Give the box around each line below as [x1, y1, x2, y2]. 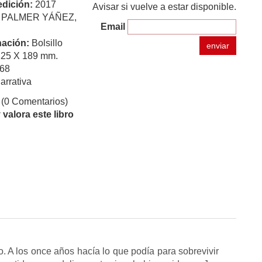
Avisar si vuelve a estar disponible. [92, 2, 236, 12]
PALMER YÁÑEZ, [1, 12, 77, 22]
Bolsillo [32, 38, 63, 48]
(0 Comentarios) [1, 96, 68, 106]
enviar [206, 41, 229, 50]
